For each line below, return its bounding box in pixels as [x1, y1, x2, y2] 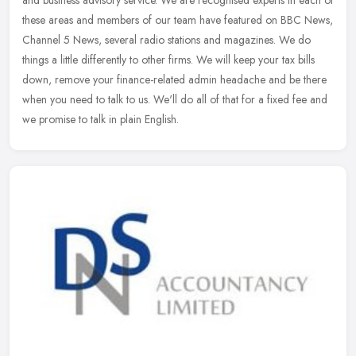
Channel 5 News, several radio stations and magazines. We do [22, 31, 311, 48]
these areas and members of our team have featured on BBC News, [22, 11, 333, 28]
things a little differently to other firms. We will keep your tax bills [22, 51, 315, 68]
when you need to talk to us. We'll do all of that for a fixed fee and [22, 91, 327, 107]
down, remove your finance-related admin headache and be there [22, 71, 327, 87]
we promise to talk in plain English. [22, 110, 179, 127]
